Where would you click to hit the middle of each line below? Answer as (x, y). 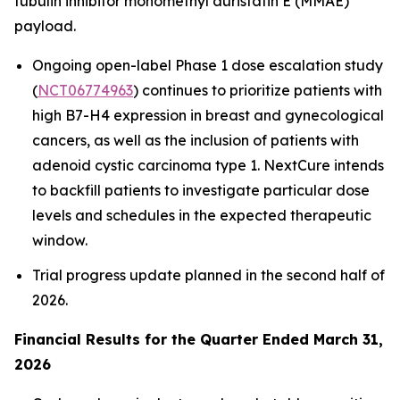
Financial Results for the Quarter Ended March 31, (199, 339)
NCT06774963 (85, 90)
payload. (45, 26)
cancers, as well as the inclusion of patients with (196, 140)
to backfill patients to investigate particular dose (201, 190)
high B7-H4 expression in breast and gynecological (208, 115)
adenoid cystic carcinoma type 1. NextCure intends (208, 165)
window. (60, 240)
